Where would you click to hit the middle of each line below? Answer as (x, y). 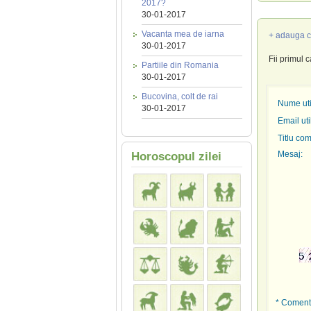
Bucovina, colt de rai (179, 96)
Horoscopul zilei (176, 157)
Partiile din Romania (180, 65)
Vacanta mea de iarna (183, 34)
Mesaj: (290, 154)
